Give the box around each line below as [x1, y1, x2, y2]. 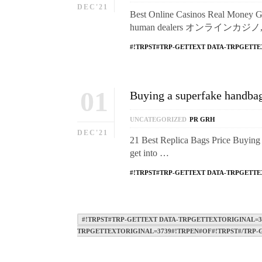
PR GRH [189, 116, 215, 123]
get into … [130, 148, 169, 158]
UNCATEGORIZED [130, 116, 187, 123]
